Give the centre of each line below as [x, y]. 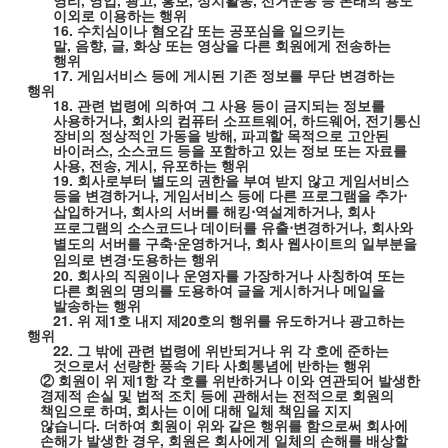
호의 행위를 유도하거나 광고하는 [301, 320]
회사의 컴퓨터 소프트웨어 [212, 120]
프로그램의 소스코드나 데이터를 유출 [171, 227]
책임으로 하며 [83, 410]
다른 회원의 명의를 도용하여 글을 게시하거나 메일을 [219, 290]
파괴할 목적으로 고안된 [315, 135]
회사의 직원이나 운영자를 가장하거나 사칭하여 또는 [241, 275]
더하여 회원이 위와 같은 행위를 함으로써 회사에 [255, 425]
